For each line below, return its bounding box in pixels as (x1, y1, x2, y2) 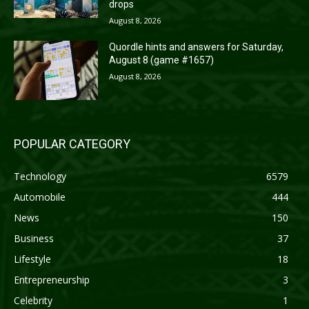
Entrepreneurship (14, 273, 90, 287)
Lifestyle (14, 252, 51, 266)
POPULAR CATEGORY (14, 137, 130, 152)
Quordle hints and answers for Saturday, (109, 41, 284, 53)
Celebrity (14, 294, 52, 308)
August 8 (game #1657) (109, 54, 215, 66)
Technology (14, 170, 66, 183)
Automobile (14, 190, 66, 204)
